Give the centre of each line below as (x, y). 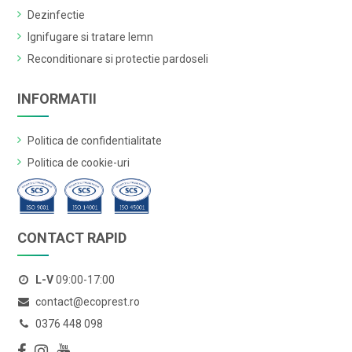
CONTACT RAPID (72, 237)
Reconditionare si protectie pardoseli (118, 59)
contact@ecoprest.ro (87, 301)
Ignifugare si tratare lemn (91, 37)
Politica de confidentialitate (95, 140)
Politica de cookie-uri (79, 162)
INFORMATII (57, 98)
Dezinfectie (57, 15)
